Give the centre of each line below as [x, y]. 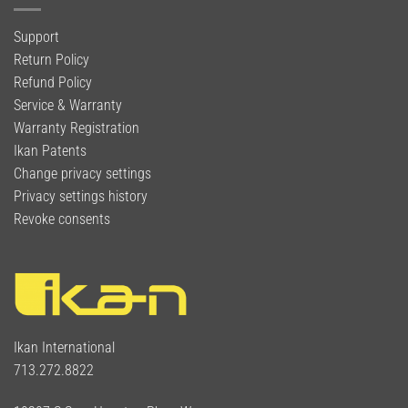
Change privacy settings [82, 174]
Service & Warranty [68, 106]
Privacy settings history [81, 197]
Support [36, 37]
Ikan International [64, 348]
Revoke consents [62, 219]
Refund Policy [53, 83]
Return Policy [51, 60]
